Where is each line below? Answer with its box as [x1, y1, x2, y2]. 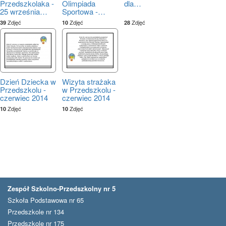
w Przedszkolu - [62, 84, 116, 95]
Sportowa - [62, 6, 98, 17]
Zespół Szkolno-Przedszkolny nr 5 [8, 183, 116, 193]
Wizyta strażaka [62, 76, 116, 87]
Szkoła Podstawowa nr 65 [8, 195, 84, 205]
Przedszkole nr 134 [8, 206, 64, 216]
